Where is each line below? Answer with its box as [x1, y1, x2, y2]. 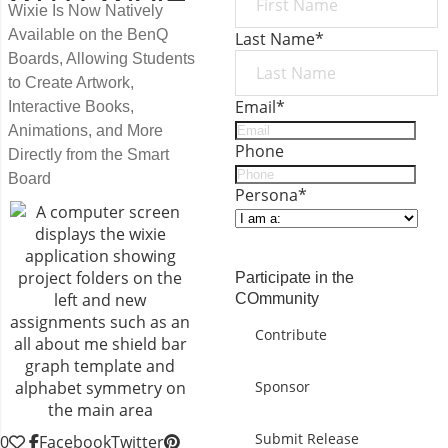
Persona [235, 184, 299, 206]
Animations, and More [8, 122, 163, 139]
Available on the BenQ [8, 26, 168, 43]
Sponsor [255, 377, 311, 396]
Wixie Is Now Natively [8, 2, 163, 19]
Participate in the [235, 269, 355, 286]
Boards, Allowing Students [8, 50, 195, 67]
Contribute [255, 325, 328, 344]
